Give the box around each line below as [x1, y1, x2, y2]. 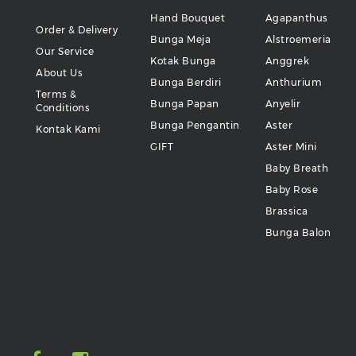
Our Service [36, 45, 95, 58]
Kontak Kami [36, 123, 101, 136]
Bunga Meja [150, 33, 211, 46]
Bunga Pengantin [150, 119, 240, 132]
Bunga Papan [150, 98, 219, 110]
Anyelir [265, 98, 301, 110]
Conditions [36, 102, 90, 114]
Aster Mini [265, 141, 317, 153]
